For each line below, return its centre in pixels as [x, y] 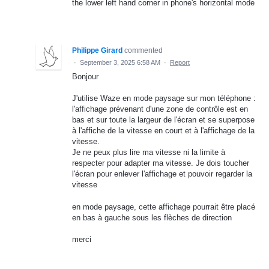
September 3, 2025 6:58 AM [120, 63]
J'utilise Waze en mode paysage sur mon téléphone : [164, 98]
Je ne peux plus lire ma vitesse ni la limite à [149, 153]
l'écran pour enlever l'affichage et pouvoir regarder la [162, 174]
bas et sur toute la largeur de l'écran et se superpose [163, 120]
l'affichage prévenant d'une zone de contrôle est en [160, 109]
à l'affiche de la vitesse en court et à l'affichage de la [163, 131]
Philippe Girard [97, 51]
